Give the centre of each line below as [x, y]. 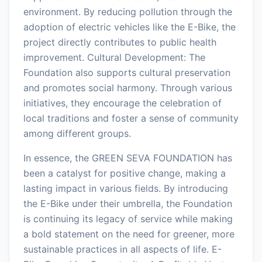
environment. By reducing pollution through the [128, 11]
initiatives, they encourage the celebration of [123, 103]
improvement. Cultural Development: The [114, 57]
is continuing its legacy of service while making [128, 218]
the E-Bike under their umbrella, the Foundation [128, 203]
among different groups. [77, 133]
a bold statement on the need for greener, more [129, 234]
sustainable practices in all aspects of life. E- [123, 249]
